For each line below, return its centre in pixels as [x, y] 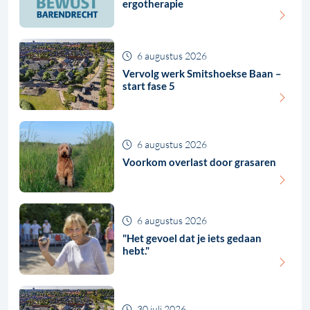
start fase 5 [149, 86]
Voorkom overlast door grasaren [200, 162]
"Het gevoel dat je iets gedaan [192, 238]
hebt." [136, 251]
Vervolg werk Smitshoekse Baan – [202, 74]
